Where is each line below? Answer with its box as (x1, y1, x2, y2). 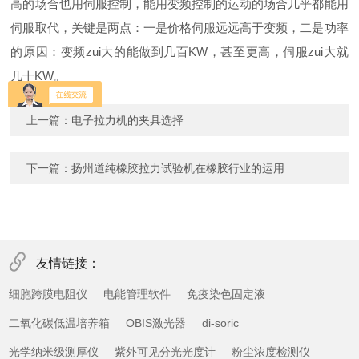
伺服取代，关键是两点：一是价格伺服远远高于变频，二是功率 (10, 21, 349, 35)
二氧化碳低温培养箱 (9, 317, 111, 330)
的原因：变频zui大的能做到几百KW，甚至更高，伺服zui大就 (10, 45, 349, 59)
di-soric (202, 317, 240, 330)
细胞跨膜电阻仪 (9, 288, 88, 301)
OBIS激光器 (126, 317, 187, 330)
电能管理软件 (103, 288, 171, 301)
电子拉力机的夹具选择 (71, 114, 184, 127)
